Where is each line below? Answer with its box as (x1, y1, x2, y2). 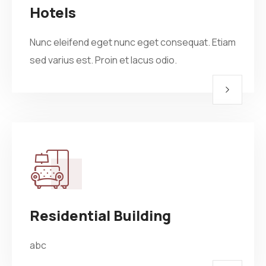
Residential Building (30, 205, 171, 225)
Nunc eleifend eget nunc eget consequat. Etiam (30, 36, 236, 49)
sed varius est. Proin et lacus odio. (30, 53, 177, 66)
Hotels (30, 2, 76, 22)
